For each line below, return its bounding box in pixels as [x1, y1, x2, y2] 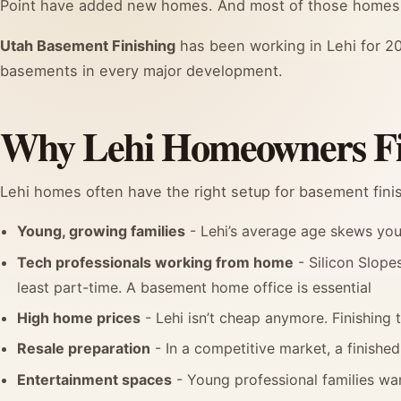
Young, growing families [17, 222, 186, 241]
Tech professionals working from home [17, 252, 294, 271]
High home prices [17, 308, 141, 327]
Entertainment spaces [17, 370, 173, 388]
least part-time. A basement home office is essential [17, 277, 372, 296]
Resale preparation [17, 339, 151, 358]
